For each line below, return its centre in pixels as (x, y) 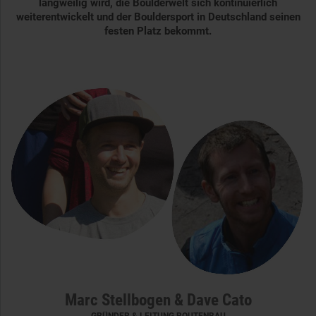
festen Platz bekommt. (158, 31)
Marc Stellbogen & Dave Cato (158, 300)
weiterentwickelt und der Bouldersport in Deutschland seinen (158, 17)
